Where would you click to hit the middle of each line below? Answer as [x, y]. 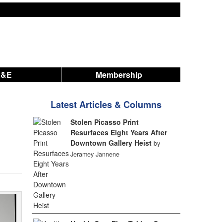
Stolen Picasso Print [104, 122]
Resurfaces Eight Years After [118, 132]
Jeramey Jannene [95, 154]
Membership [119, 75]
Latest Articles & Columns [106, 105]
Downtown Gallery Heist [111, 143]
